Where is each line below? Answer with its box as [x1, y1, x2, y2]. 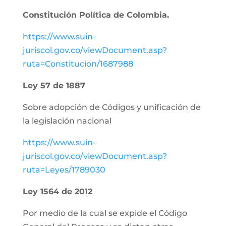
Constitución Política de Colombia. [22, 10, 169, 20]
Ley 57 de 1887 [22, 81, 85, 90]
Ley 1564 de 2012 [22, 187, 92, 196]
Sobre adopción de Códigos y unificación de [22, 102, 201, 112]
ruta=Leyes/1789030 [22, 165, 105, 175]
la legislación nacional [22, 116, 111, 126]
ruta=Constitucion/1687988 [22, 59, 133, 69]
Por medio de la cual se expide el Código [22, 208, 187, 218]
